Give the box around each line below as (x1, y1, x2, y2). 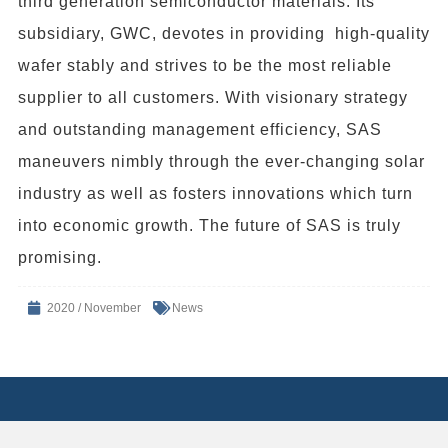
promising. (18, 248, 102, 266)
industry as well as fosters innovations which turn (18, 184, 413, 202)
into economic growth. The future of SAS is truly (18, 216, 401, 234)
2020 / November (47, 300, 141, 315)
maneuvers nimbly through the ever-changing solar (18, 152, 425, 170)
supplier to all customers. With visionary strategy (18, 88, 408, 106)
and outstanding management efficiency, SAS (18, 120, 382, 138)
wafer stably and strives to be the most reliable (18, 56, 392, 74)
